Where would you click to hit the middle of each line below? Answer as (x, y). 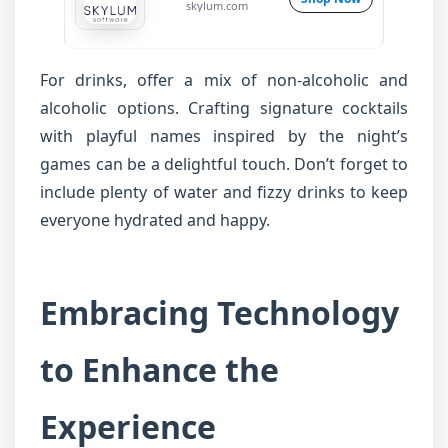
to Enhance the (159, 369)
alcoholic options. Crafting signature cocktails (224, 108)
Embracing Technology (219, 312)
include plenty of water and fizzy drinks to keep (224, 192)
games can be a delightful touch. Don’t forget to (224, 164)
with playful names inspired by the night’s (224, 136)
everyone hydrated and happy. (155, 220)
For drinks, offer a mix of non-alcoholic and (224, 80)
